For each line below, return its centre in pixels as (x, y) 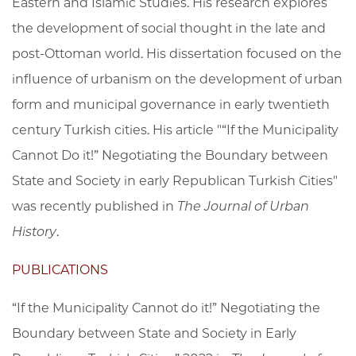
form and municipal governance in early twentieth (171, 104)
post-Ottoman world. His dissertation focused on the (177, 53)
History (34, 231)
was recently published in (95, 206)
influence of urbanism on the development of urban (177, 79)
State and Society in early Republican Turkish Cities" (175, 180)
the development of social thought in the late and (169, 28)
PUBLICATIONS (60, 269)
